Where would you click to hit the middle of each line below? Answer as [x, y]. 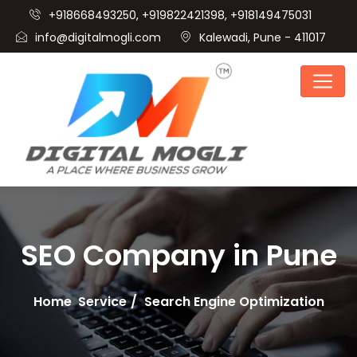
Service [102, 301]
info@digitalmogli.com [98, 37]
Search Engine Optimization [234, 301]
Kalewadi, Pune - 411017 [262, 37]
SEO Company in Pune [178, 255]
